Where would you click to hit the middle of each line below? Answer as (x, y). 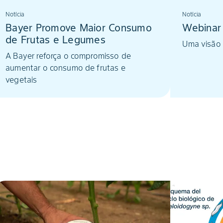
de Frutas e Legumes (56, 40)
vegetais (21, 80)
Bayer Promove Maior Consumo (79, 28)
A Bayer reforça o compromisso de (68, 56)
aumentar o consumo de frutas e (65, 68)
